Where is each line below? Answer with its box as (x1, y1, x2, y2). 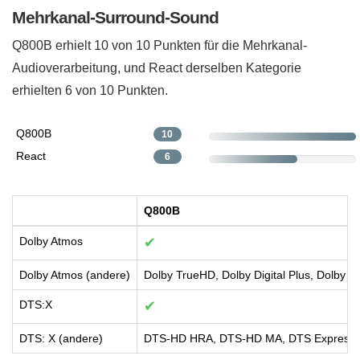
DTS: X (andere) (19, 331, 103, 345)
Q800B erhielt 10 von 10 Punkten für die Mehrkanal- (12, 38, 307, 52)
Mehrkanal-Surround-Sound (12, 7, 219, 27)
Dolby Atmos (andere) (19, 268, 130, 281)
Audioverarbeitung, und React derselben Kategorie (12, 60, 301, 75)
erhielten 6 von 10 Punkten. (12, 83, 168, 97)
